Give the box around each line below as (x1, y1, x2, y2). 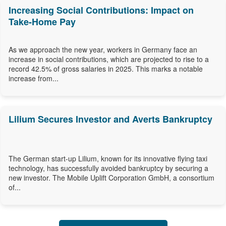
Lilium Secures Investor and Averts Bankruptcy (9, 112, 212, 126)
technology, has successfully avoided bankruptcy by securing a (9, 163, 208, 174)
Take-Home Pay (9, 15, 76, 29)
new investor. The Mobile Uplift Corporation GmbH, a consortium (9, 173, 214, 183)
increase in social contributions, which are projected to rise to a (9, 54, 209, 65)
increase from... (9, 73, 59, 84)
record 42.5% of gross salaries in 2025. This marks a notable (9, 64, 203, 74)
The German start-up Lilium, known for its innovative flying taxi (9, 153, 207, 164)
